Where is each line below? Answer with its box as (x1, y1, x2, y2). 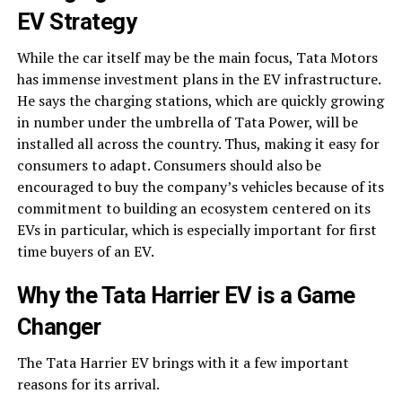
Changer (16, 313, 101, 341)
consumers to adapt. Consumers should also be (16, 155, 321, 176)
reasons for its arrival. (16, 374, 160, 395)
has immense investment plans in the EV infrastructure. (16, 69, 380, 90)
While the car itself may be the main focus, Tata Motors (16, 48, 378, 68)
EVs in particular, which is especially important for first (16, 220, 377, 240)
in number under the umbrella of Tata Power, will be (16, 112, 358, 133)
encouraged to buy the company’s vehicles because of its (16, 177, 384, 197)
